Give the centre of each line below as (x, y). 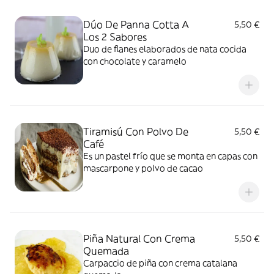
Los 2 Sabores (115, 37)
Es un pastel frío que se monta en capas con (170, 156)
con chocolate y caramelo (135, 61)
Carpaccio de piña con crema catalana (160, 263)
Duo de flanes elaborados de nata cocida (165, 49)
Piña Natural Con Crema (139, 239)
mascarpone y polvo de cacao (143, 168)
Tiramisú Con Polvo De (136, 131)
